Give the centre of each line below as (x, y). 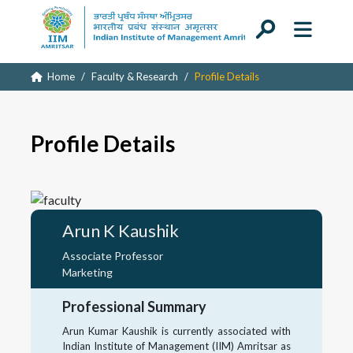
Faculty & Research (134, 76)
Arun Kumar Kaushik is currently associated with (176, 331)
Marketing (87, 272)
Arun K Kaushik (120, 230)
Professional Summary (134, 306)
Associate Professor (112, 255)
